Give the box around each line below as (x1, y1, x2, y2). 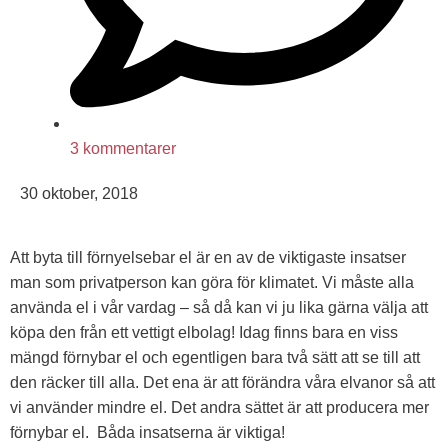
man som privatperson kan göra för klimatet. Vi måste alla (10, 274, 414, 292)
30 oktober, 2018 (20, 184, 138, 202)
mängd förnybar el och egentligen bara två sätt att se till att (10, 349, 420, 367)
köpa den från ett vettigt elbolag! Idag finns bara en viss (10, 324, 398, 342)
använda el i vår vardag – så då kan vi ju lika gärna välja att (10, 299, 428, 317)
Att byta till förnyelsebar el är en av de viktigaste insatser (10, 249, 406, 267)
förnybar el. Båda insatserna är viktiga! (10, 424, 285, 442)
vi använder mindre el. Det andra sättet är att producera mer (10, 399, 429, 417)
